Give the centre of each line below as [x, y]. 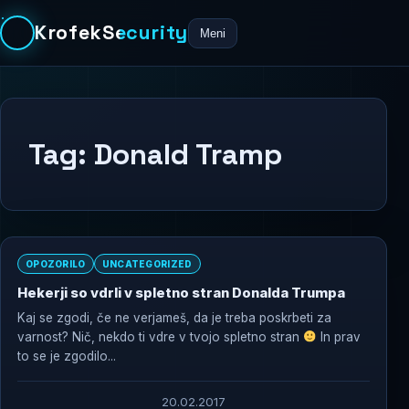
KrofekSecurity [112, 32]
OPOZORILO [56, 264]
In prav [339, 337]
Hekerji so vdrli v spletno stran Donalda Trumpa [181, 293]
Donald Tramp [188, 154]
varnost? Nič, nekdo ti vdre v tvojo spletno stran [160, 337]
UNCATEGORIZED [147, 264]
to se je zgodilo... [67, 356]
